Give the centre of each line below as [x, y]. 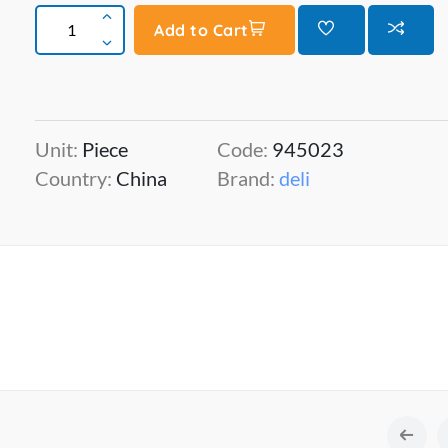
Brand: [248, 178]
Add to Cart [201, 30]
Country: [75, 178]
